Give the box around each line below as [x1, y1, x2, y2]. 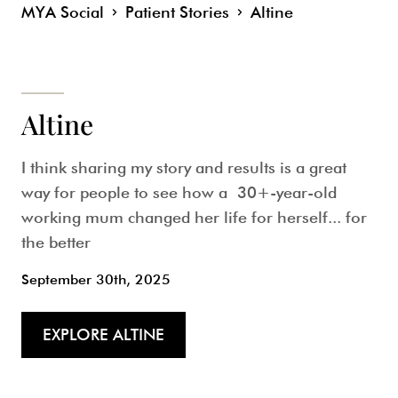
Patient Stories [125, 3, 229, 21]
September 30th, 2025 [21, 271, 171, 288]
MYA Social [21, 3, 104, 21]
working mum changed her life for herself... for [21, 208, 367, 227]
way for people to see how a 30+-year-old [21, 183, 337, 202]
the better [21, 233, 91, 251]
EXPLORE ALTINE [43, 325, 164, 344]
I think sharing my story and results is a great [21, 158, 346, 177]
